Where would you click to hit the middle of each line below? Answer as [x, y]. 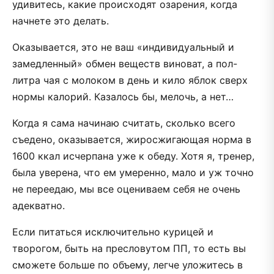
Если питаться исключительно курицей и [113, 231]
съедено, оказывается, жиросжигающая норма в [132, 139]
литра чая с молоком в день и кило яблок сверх [130, 80]
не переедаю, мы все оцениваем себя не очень [126, 189]
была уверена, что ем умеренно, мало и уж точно [133, 172]
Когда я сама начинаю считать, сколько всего [124, 123]
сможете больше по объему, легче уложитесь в [128, 265]
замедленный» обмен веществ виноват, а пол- [125, 63]
